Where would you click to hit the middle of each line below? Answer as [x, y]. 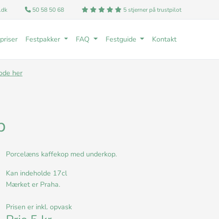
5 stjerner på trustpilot [151, 10]
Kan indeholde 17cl [37, 173]
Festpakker [44, 39]
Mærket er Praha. [34, 185]
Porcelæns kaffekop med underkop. [62, 154]
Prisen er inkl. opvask [39, 207]
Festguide [122, 39]
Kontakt [164, 39]
